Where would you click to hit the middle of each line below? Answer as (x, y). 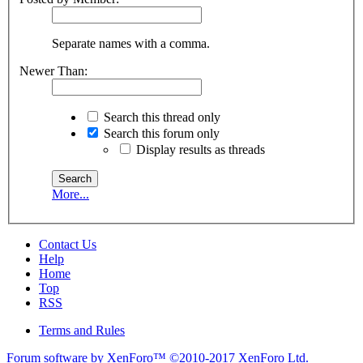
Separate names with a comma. (131, 44)
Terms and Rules (82, 331)
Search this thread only (160, 117)
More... (70, 194)
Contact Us (68, 245)
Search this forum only (160, 134)
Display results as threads (199, 150)
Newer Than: (53, 71)
